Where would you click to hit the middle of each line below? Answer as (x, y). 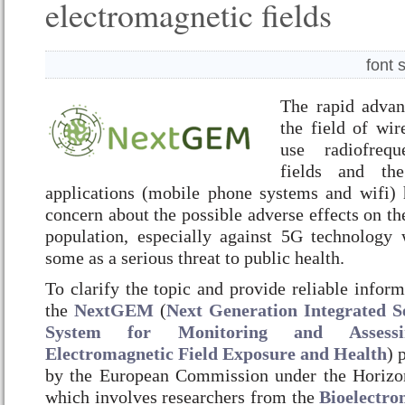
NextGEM (114, 310)
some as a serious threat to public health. (195, 258)
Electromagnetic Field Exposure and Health (216, 353)
